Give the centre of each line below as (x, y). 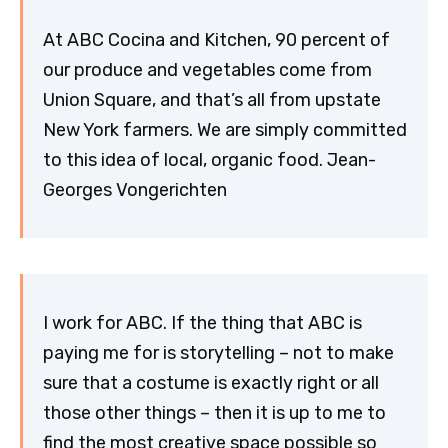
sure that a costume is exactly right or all (211, 382)
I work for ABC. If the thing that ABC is (202, 322)
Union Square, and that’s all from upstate (212, 99)
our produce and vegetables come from (207, 69)
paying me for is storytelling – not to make (218, 352)
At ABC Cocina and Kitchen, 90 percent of (216, 39)
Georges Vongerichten (135, 189)
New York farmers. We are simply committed (225, 129)
